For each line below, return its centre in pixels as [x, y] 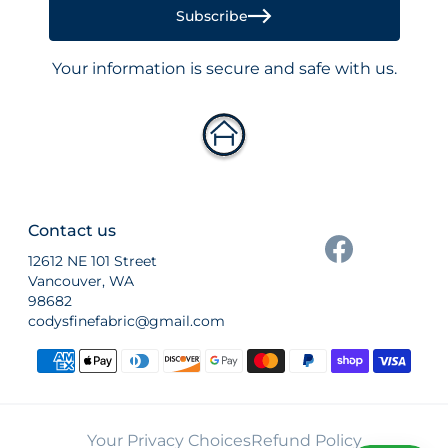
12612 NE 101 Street [92, 260]
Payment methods [92, 355]
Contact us [72, 230]
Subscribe [212, 16]
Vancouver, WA [81, 280]
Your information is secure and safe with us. [224, 68]
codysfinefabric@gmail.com [126, 320]
